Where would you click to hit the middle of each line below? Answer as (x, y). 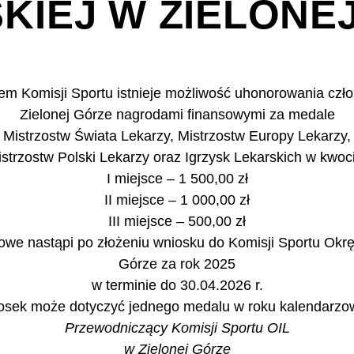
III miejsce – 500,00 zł (177, 221)
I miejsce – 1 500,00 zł (177, 179)
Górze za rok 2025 (177, 264)
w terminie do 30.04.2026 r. (177, 285)
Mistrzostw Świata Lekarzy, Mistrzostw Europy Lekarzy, (177, 136)
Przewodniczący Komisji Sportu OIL (177, 328)
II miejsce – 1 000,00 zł (177, 200)
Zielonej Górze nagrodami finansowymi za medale (177, 115)
